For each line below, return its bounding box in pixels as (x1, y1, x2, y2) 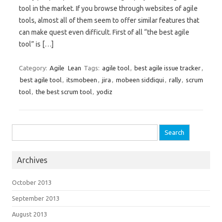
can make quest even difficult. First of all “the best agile (19, 28, 189, 36)
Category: (19, 64, 49, 71)
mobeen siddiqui (116, 76, 164, 83)
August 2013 (12, 211, 47, 218)
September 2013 (12, 195, 59, 202)
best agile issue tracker (134, 64, 201, 71)
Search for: (12, 127, 44, 134)
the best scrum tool (36, 88, 92, 95)
